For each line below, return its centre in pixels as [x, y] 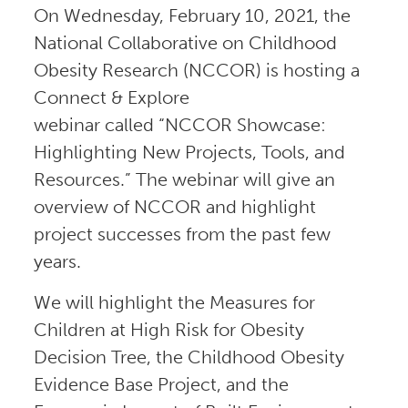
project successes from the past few [182, 234]
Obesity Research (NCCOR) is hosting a [196, 70]
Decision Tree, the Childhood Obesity [189, 357]
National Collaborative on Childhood [185, 42]
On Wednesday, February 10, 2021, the [192, 15]
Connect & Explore [111, 97]
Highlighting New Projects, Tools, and [189, 152]
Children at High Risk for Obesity [168, 329]
